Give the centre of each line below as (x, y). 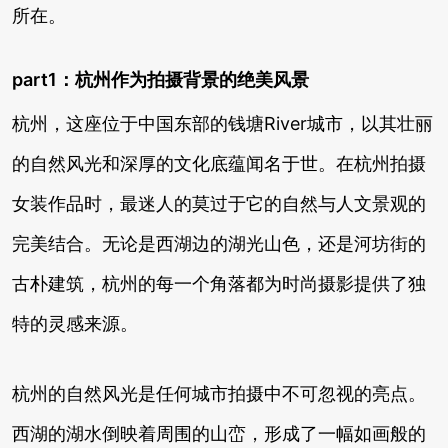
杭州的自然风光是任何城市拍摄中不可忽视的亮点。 (219, 393)
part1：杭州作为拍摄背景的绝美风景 (160, 79)
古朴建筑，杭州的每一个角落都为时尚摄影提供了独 (219, 283)
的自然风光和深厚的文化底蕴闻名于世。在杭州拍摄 (219, 163)
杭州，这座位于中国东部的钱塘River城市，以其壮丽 (222, 123)
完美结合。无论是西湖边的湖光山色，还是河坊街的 (219, 243)
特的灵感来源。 (75, 323)
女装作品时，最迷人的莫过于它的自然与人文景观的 (219, 203)
